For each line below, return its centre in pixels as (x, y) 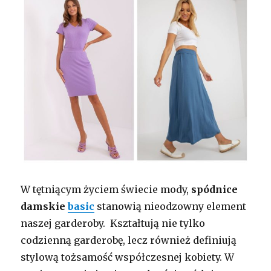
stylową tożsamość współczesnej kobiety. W (128, 257)
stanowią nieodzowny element (171, 207)
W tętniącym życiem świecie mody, (106, 190)
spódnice (215, 190)
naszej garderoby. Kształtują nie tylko (113, 224)
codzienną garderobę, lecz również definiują (129, 240)
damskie (44, 207)
